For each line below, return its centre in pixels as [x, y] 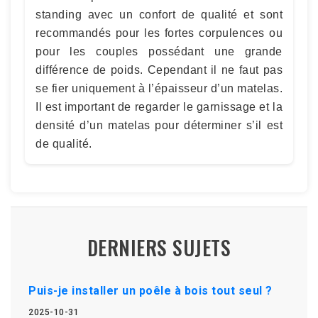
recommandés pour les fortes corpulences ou [159, 33]
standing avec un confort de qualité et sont [159, 14]
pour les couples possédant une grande [159, 51]
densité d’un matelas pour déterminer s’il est [159, 125]
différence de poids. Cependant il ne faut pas [159, 70]
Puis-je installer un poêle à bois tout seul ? [150, 290]
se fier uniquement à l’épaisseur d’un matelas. [159, 88]
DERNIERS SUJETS [159, 247]
